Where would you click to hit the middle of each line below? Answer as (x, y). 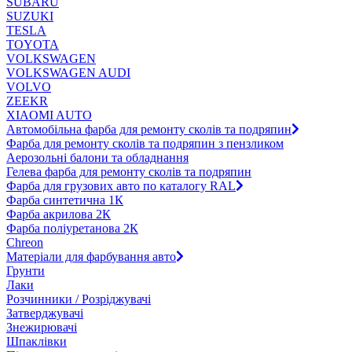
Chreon (25, 242)
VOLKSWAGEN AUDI (68, 72)
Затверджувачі (45, 313)
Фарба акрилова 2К (59, 214)
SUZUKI (30, 16)
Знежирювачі (42, 327)
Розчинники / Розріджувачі (79, 299)
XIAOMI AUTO (49, 115)
